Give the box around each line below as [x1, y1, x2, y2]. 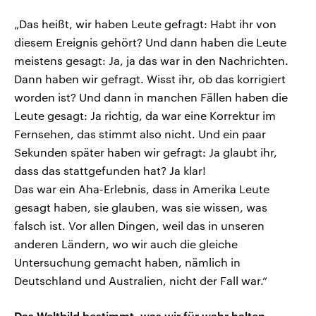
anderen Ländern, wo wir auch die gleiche [14, 236, 238, 250]
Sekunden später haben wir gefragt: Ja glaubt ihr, [14, 145, 277, 159]
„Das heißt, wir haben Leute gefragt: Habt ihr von [14, 16, 276, 30]
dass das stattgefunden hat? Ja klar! [14, 163, 206, 177]
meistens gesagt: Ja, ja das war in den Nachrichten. [14, 53, 288, 67]
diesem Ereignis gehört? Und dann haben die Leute [14, 35, 286, 49]
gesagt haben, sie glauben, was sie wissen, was [14, 200, 267, 214]
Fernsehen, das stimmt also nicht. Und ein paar [14, 126, 266, 140]
